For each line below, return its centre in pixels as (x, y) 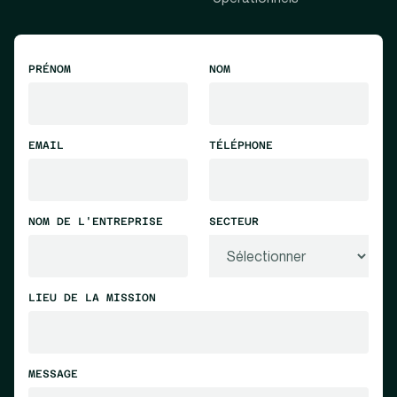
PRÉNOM (50, 69)
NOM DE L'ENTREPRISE (96, 222)
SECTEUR (234, 222)
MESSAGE (53, 374)
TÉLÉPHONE (241, 145)
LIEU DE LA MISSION (92, 298)
